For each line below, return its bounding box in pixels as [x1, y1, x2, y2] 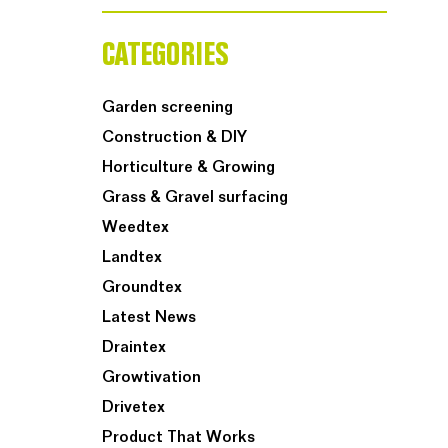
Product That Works [102, 429, 255, 446]
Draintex [102, 339, 166, 356]
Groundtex [102, 279, 182, 296]
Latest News [102, 309, 196, 326]
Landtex [102, 249, 162, 266]
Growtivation [102, 369, 201, 386]
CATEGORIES [102, 38, 229, 72]
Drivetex [102, 399, 165, 416]
